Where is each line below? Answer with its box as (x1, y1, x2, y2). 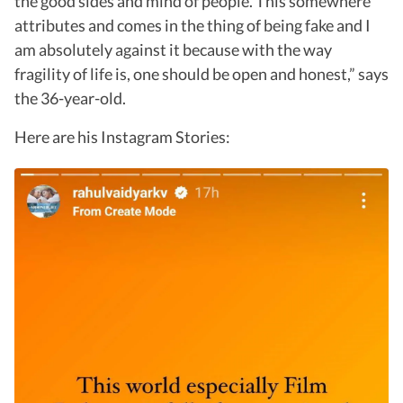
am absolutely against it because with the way (14, 39, 332, 59)
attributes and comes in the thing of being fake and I (14, 14, 371, 35)
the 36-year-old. (14, 87, 126, 108)
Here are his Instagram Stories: (14, 126, 230, 147)
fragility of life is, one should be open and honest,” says (14, 63, 389, 84)
